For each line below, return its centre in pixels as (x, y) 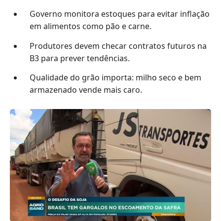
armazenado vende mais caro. (86, 90)
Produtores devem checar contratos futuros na (118, 46)
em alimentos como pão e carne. (90, 26)
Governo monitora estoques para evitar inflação (119, 14)
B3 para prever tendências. (79, 58)
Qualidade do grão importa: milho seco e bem (115, 78)
